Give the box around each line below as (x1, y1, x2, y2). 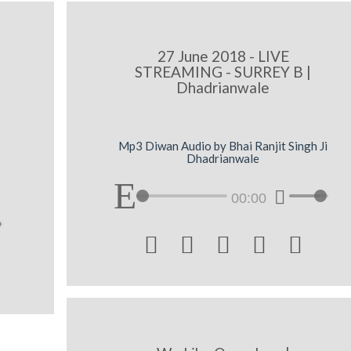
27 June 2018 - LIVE (157, 47, 289, 66)
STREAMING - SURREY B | (135, 63, 312, 81)
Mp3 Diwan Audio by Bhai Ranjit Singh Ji (118, 138, 328, 153)
